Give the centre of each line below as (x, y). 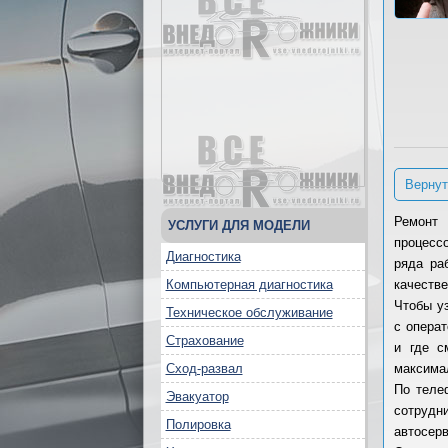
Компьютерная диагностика (249, 284)
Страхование (204, 340)
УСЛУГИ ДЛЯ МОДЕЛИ (238, 225)
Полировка (198, 424)
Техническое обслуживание (249, 312)
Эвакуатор (197, 396)
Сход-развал (204, 368)
